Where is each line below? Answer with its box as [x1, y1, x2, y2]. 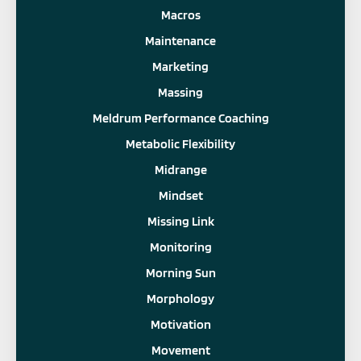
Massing [158, 84, 203, 100]
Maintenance [145, 32, 216, 48]
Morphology [147, 290, 214, 306]
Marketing [152, 58, 209, 74]
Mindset [158, 187, 203, 203]
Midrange [154, 161, 207, 177]
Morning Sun [145, 264, 216, 280]
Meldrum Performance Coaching [92, 110, 269, 126]
